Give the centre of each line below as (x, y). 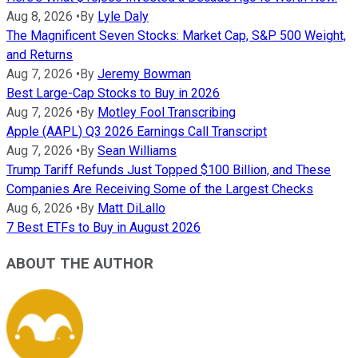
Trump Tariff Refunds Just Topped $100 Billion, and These (169, 169)
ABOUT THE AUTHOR (80, 263)
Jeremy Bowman (144, 74)
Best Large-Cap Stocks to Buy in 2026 (113, 93)
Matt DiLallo (131, 208)
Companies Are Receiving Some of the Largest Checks (160, 189)
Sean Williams (137, 150)
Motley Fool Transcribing (167, 112)
